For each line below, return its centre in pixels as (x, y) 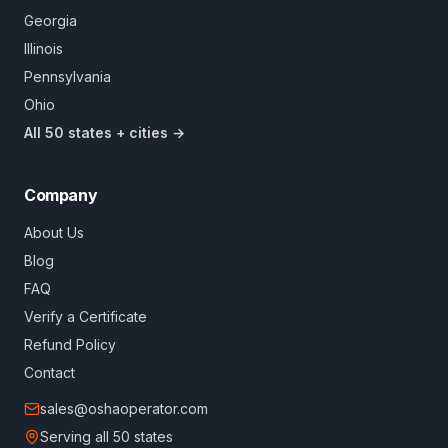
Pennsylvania (67, 76)
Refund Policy (70, 344)
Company (61, 195)
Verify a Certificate (85, 316)
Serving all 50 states (106, 436)
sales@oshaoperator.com (124, 408)
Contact (49, 372)
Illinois (43, 48)
